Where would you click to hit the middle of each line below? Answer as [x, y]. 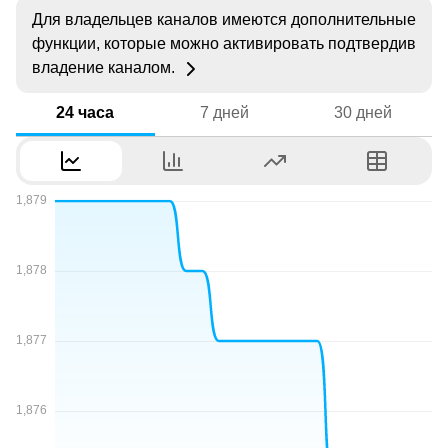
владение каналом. [105, 68]
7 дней [224, 112]
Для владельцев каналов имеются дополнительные [224, 20]
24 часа [85, 112]
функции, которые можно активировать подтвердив [224, 44]
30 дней [362, 112]
